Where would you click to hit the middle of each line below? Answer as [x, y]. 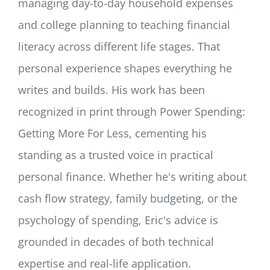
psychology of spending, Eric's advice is [118, 220]
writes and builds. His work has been [111, 89]
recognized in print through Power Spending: [132, 111]
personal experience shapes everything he [125, 68]
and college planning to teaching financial [124, 24]
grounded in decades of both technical [116, 241]
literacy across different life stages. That [119, 46]
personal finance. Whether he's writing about [132, 176]
